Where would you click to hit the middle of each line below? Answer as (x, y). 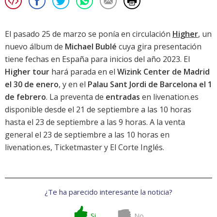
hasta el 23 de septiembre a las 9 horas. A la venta (95, 122)
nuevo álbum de (35, 47)
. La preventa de (76, 97)
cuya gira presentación (159, 47)
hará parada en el (83, 72)
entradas (123, 97)
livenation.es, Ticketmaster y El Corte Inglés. (85, 147)
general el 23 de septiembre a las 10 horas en (87, 135)
